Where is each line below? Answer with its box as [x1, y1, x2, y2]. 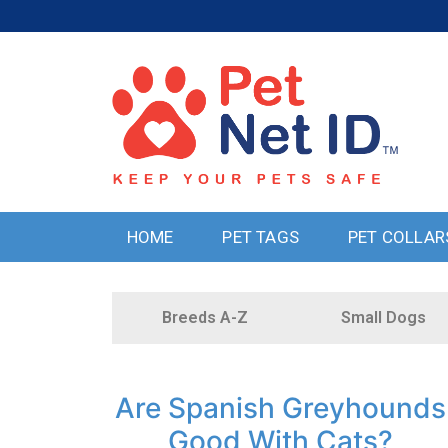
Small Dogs [341, 308, 427, 327]
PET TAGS [222, 227, 299, 247]
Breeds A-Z [161, 308, 248, 327]
